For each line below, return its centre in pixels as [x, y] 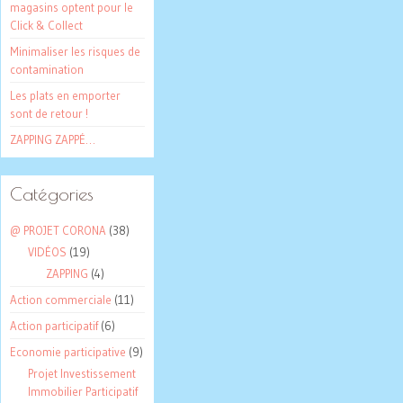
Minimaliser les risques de [75, 52]
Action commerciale [61, 300]
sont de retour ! [49, 114]
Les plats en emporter [65, 96]
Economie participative [68, 352]
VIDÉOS [47, 252]
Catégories [52, 194]
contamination [47, 70]
